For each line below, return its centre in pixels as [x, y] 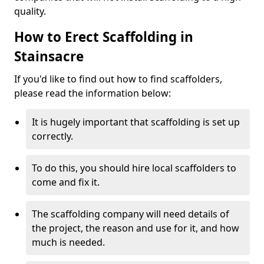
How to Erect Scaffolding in [104, 37]
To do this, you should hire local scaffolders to [134, 168]
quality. [30, 11]
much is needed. [68, 242]
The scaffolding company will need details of [131, 214]
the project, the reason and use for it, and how [136, 228]
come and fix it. [66, 182]
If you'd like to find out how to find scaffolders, [118, 79]
